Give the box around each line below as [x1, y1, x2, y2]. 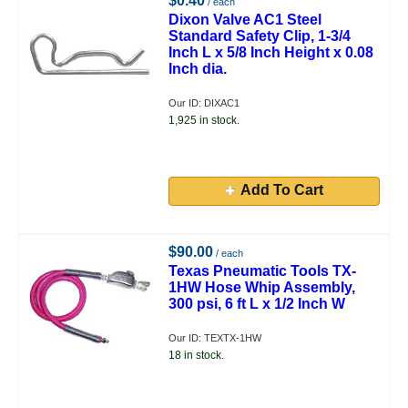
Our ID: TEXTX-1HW [168, 332, 262, 343]
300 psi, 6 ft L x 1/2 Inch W [168, 296, 346, 311]
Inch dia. [168, 61, 228, 76]
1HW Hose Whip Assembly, [168, 280, 356, 295]
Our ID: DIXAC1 [168, 97, 240, 108]
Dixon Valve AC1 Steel [168, 12, 322, 27]
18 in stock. [168, 349, 225, 362]
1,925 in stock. [168, 114, 240, 127]
